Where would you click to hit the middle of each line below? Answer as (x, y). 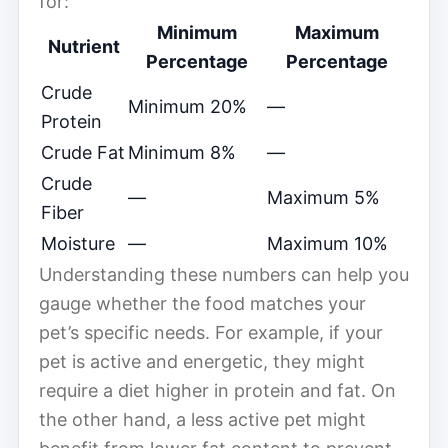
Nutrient (83, 46)
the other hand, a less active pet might (202, 419)
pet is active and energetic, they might (202, 361)
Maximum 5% (323, 197)
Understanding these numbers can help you (224, 274)
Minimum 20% (187, 106)
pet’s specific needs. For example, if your (211, 332)
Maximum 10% (327, 243)
